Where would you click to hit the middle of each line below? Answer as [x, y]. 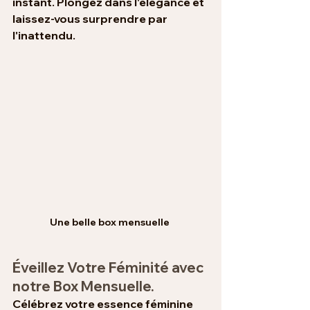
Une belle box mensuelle [111, 222]
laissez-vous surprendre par [91, 19]
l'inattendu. [44, 36]
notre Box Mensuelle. [83, 286]
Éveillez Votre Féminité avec [110, 267]
